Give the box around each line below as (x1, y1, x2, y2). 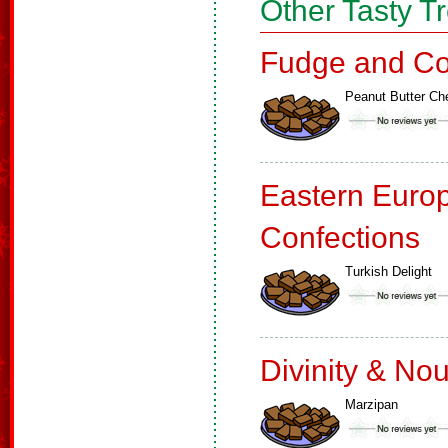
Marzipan (345, 397, 398, 412)
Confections (260, 221, 420, 254)
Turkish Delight (345, 264, 432, 279)
